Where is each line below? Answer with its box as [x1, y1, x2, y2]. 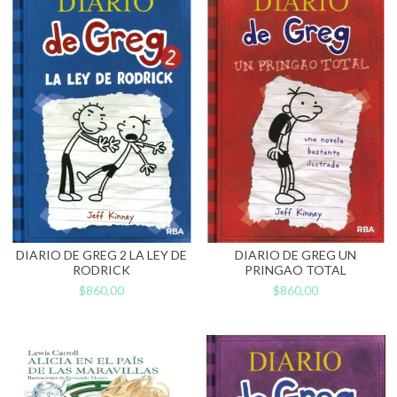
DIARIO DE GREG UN [235, 247, 356, 263]
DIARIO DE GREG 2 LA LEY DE [16, 247, 187, 263]
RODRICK [73, 262, 130, 278]
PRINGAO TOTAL [245, 262, 346, 278]
